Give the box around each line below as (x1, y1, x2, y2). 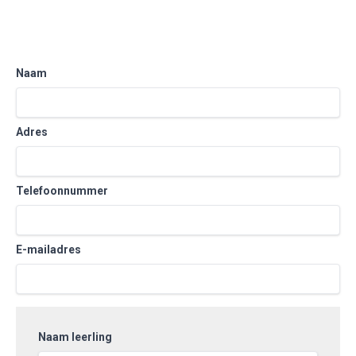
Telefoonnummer (16, 184, 108, 197)
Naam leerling (38, 331, 112, 343)
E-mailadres (16, 243, 81, 256)
